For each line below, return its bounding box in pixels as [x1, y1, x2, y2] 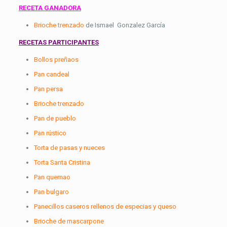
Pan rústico [33, 129, 66, 137]
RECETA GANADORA [18, 4, 81, 12]
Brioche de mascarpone [33, 217, 104, 225]
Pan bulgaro [33, 188, 69, 196]
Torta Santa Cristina [33, 159, 90, 166]
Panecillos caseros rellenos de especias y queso [33, 203, 176, 210]
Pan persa [33, 85, 63, 93]
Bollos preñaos [33, 56, 79, 63]
